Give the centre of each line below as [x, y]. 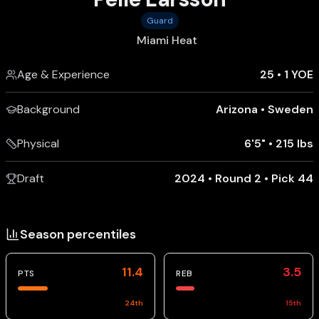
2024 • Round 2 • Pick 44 [244, 178]
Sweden [291, 109]
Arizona [237, 109]
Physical [38, 143]
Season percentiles [78, 234]
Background [48, 109]
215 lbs [294, 143]
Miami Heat [167, 40]
